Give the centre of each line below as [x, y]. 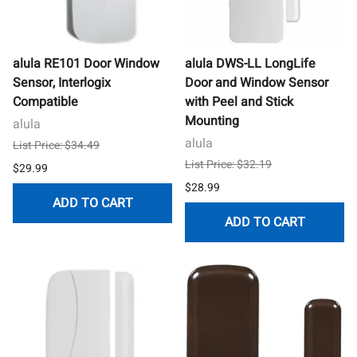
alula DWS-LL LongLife [250, 63]
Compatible [45, 102]
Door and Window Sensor [257, 82]
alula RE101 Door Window [86, 63]
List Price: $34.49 [56, 145]
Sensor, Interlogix [62, 82]
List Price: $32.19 [228, 164]
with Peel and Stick [239, 102]
